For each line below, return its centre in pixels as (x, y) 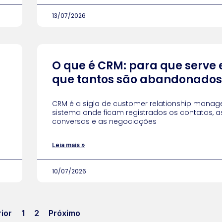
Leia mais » (69, 145)
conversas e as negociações (104, 121)
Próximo (64, 213)
